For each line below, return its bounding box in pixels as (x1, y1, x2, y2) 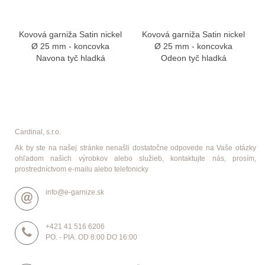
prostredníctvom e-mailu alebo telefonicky (15, 164, 148, 173)
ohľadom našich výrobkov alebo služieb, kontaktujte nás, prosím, (15, 154, 256, 163)
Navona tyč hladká (35, 53, 105, 63)
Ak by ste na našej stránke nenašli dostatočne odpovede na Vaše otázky (15, 143, 256, 152)
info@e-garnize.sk (46, 188, 104, 196)
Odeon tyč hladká (160, 53, 227, 63)
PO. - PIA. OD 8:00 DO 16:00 (46, 232, 137, 241)
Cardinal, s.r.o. (15, 127, 61, 136)
